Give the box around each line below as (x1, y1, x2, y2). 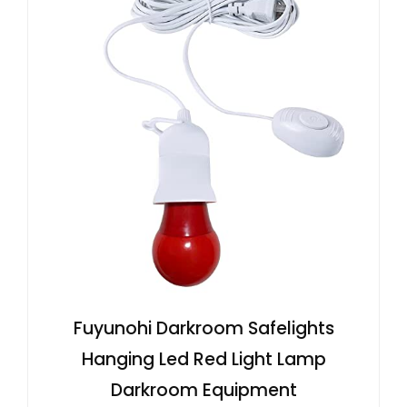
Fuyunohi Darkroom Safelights (73, 316, 334, 342)
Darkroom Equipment (110, 378, 297, 403)
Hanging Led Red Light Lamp (81, 347, 326, 372)
